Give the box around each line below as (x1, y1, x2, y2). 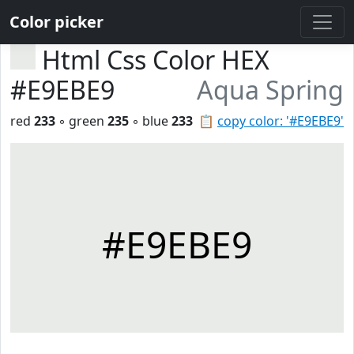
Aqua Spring (197, 73, 344, 107)
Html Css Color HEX (42, 43, 269, 77)
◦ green (55, 112, 107, 130)
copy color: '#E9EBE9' (217, 112, 344, 130)
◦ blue (129, 112, 171, 130)
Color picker (9, 11, 104, 32)
